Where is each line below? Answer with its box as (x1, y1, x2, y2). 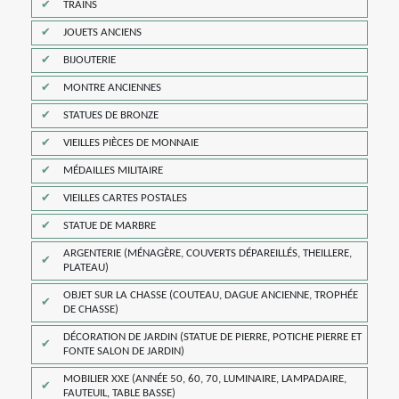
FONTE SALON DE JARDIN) (63, 346, 184, 357)
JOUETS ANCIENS (63, 27, 142, 38)
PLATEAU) (63, 262, 109, 273)
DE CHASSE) (63, 304, 118, 315)
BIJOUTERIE (63, 54, 116, 66)
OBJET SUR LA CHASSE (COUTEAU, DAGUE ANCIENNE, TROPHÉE (63, 289, 358, 301)
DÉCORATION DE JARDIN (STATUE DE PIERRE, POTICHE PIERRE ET (63, 331, 362, 343)
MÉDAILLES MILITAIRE (63, 165, 163, 176)
